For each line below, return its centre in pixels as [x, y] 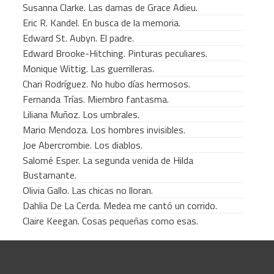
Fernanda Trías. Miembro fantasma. [95, 99]
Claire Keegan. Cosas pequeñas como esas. [110, 221]
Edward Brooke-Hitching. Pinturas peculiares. [115, 54]
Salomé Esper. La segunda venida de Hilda [108, 161]
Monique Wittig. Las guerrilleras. [88, 69]
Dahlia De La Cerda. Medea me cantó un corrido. [120, 206]
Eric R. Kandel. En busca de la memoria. [101, 23]
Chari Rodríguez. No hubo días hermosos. [106, 84]
